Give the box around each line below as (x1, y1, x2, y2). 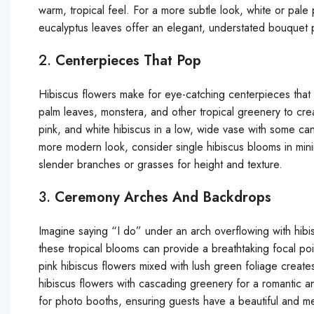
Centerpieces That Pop (55, 50, 201, 71)
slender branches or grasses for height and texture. (39, 156, 282, 173)
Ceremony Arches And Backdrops (55, 187, 271, 208)
